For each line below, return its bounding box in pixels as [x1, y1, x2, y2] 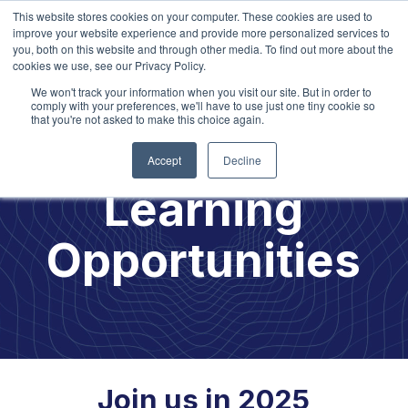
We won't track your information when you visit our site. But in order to [31, 84, 372, 99]
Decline [222, 152, 261, 168]
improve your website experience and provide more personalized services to [13, 25, 390, 40]
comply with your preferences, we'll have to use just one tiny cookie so [31, 97, 375, 113]
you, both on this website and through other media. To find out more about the [13, 41, 393, 56]
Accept [147, 152, 181, 168]
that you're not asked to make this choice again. [31, 111, 264, 127]
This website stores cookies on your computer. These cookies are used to [13, 8, 372, 24]
